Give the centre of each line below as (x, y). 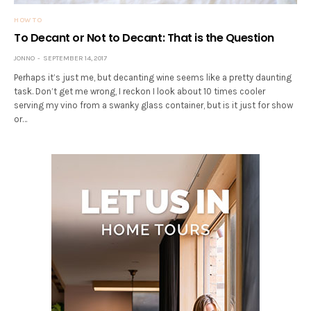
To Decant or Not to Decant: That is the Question (144, 37)
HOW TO (28, 20)
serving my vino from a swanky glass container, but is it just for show (154, 105)
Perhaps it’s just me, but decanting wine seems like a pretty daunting (153, 77)
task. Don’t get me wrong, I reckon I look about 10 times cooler (140, 91)
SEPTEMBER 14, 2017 (75, 58)
